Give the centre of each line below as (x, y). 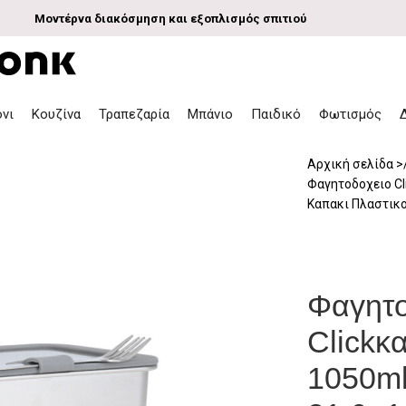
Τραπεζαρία (135, 114)
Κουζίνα (57, 114)
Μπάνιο (211, 114)
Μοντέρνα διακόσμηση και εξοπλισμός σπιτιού (170, 18)
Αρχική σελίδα (352, 164)
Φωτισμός (351, 114)
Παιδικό (276, 114)
